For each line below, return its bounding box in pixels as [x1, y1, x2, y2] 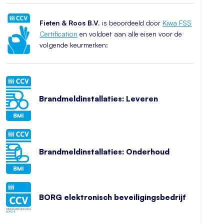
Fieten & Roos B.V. [39, 18, 100, 27]
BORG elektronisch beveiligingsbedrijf [39, 192, 186, 202]
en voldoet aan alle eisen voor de [77, 29, 182, 38]
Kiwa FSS [162, 18, 192, 27]
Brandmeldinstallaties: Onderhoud [39, 146, 169, 156]
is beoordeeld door [100, 18, 163, 27]
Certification [39, 29, 78, 38]
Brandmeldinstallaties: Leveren [39, 93, 158, 103]
